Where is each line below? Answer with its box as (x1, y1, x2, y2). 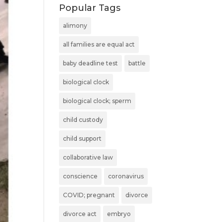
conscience (63, 172, 98, 180)
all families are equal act (63, 41, 135, 48)
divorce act (63, 210, 97, 218)
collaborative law (63, 154, 113, 161)
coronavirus (108, 172, 144, 180)
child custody (63, 116, 104, 123)
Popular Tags (59, 2, 121, 13)
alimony (63, 22, 88, 29)
